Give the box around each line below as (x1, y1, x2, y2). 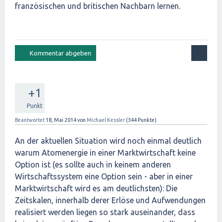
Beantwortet (15, 117, 45, 123)
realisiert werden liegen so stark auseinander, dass (15, 208, 195, 217)
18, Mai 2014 (46, 117, 76, 123)
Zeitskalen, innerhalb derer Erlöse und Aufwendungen (15, 196, 206, 205)
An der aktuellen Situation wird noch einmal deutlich (15, 136, 202, 145)
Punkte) (137, 117, 157, 123)
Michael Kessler (87, 117, 125, 123)
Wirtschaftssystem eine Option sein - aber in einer (15, 172, 193, 181)
